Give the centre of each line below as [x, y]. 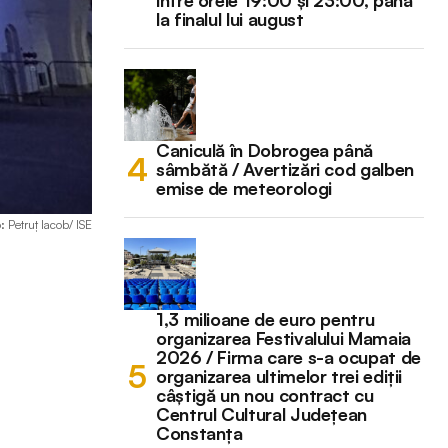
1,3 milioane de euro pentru [265, 318]
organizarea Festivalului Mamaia [283, 337]
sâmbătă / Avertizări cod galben [285, 168]
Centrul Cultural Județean [261, 413]
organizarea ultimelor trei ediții [279, 375]
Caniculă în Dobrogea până [264, 149]
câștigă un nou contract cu [265, 394]
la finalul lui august [230, 18]
